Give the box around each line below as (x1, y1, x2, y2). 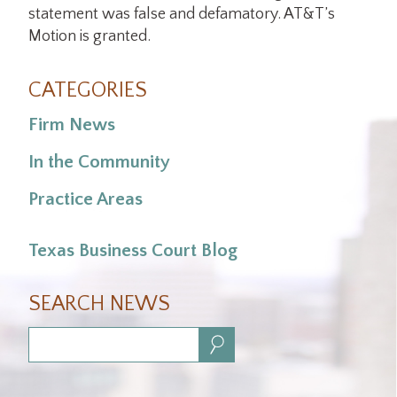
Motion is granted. (28, 27, 151, 46)
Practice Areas (28, 188, 143, 209)
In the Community (28, 151, 170, 172)
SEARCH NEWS (28, 292, 170, 316)
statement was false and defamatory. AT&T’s (28, 5, 335, 24)
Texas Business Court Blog (28, 240, 237, 261)
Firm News (28, 114, 115, 136)
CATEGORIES (28, 79, 147, 103)
